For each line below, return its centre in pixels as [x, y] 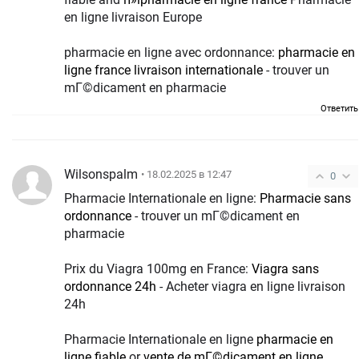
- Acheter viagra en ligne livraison [251, 286]
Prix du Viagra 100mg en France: [158, 268]
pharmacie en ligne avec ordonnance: [171, 52]
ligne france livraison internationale [163, 70]
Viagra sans [285, 268]
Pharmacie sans [305, 198]
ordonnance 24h [110, 286]
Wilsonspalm [101, 174]
